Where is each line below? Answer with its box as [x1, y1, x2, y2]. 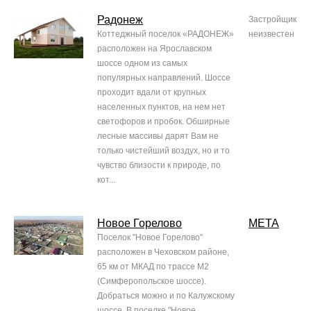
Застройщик [249, 15, 296, 25]
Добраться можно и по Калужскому [97, 291, 235, 301]
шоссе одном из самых [97, 58, 187, 69]
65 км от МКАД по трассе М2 [97, 262, 209, 272]
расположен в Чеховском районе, [97, 247, 229, 258]
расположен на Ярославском [97, 44, 212, 54]
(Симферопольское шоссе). [97, 276, 206, 287]
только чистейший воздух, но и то [97, 146, 230, 156]
